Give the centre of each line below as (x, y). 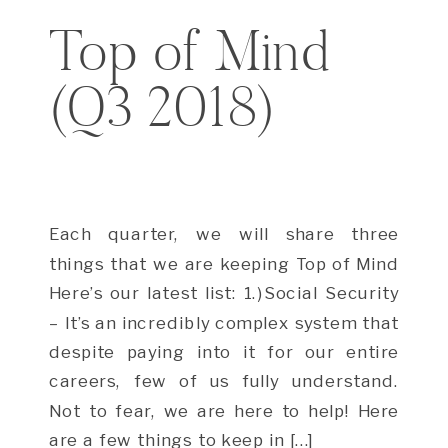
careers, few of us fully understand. (224, 381)
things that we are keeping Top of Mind (224, 264)
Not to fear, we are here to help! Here (224, 411)
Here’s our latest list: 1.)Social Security (224, 293)
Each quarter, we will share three (224, 234)
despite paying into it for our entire (224, 352)
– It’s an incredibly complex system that (224, 323)
